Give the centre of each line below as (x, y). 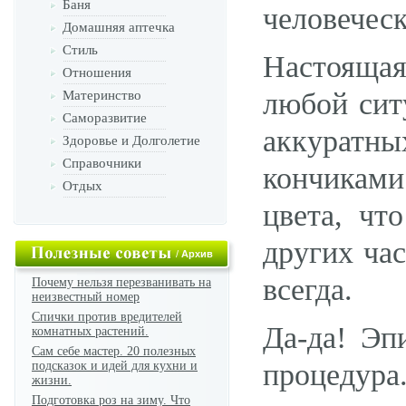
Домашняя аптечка (119, 27)
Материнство (102, 95)
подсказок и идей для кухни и (115, 366)
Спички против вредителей (107, 317)
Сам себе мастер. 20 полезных (114, 351)
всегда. (308, 290)
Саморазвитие (105, 118)
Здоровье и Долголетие (131, 140)
